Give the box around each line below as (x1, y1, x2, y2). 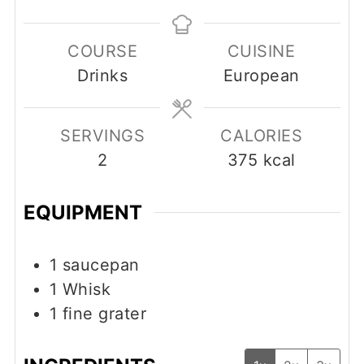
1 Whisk (49, 279, 111, 299)
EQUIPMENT (23, 200, 142, 224)
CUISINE (227, 41, 296, 61)
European (223, 65, 300, 85)
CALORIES (220, 125, 303, 145)
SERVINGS (60, 125, 145, 145)
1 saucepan (49, 254, 140, 275)
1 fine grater (49, 303, 147, 323)
